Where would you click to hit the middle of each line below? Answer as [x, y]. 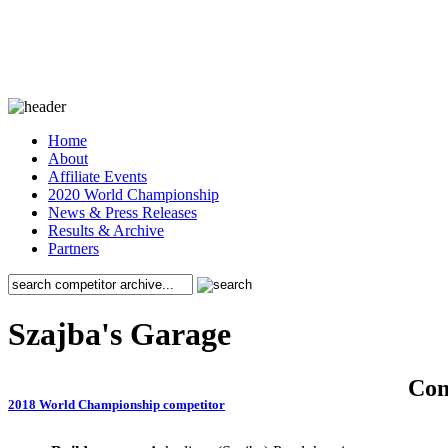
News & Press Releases [122, 212]
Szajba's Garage [119, 334]
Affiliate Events [97, 176]
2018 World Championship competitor [116, 405]
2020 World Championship [133, 194]
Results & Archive [106, 230]
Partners [73, 248]
